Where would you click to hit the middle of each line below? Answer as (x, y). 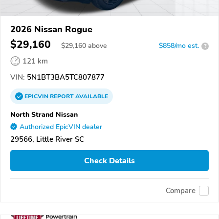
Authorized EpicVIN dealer (61, 127)
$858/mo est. (179, 46)
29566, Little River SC (47, 140)
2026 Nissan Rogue (51, 30)
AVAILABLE (91, 97)
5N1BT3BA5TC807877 (65, 77)
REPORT (62, 97)
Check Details (109, 161)
